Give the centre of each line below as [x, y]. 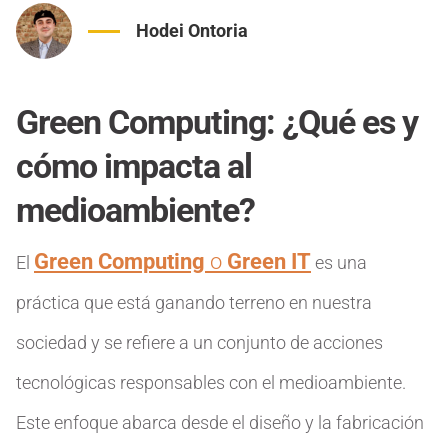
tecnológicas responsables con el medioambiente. [211, 382]
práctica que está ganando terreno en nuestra [194, 302]
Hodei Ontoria [192, 30]
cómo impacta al [134, 166]
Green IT [269, 261]
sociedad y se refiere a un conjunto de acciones [199, 342]
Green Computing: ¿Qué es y [217, 122]
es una [339, 262]
